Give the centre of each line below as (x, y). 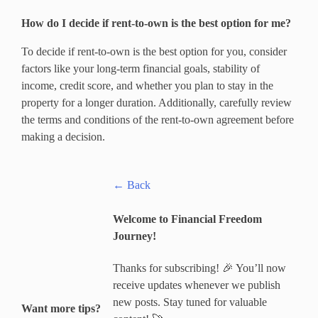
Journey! (135, 236)
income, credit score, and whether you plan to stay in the (147, 86)
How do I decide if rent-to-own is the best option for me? (156, 23)
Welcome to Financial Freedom (188, 219)
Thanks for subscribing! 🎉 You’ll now (200, 268)
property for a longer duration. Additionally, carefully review (157, 103)
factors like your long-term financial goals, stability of (141, 69)
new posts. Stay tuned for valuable (190, 302)
